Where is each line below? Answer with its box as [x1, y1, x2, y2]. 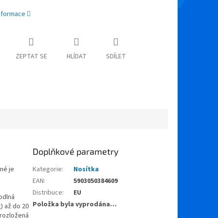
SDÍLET [106, 52, 126, 62]
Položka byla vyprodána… [33, 199, 117, 209]
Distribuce [33, 187, 63, 198]
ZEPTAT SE [15, 52, 47, 62]
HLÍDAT [66, 52, 87, 62]
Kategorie [33, 164, 62, 174]
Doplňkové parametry [33, 145, 119, 157]
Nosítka [73, 164, 99, 174]
